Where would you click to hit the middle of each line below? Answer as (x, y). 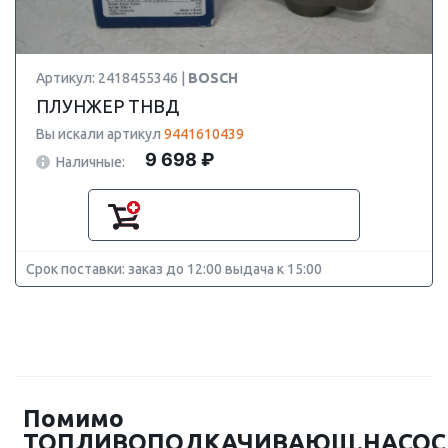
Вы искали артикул (100, 134)
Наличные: (90, 161)
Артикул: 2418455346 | (112, 78)
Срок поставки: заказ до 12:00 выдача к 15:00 (174, 269)
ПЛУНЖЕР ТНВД (107, 106)
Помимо (73, 418)
